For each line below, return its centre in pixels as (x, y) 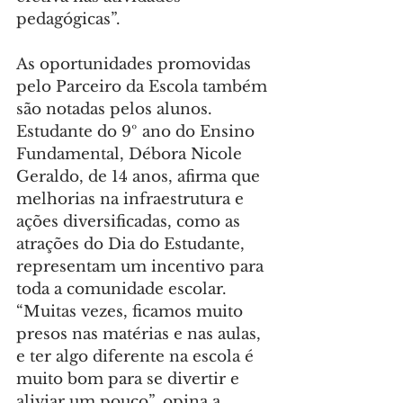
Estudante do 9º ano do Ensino (138, 132)
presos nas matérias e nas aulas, (141, 335)
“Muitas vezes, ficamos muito (132, 312)
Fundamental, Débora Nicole (131, 155)
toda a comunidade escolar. (121, 290)
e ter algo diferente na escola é (137, 357)
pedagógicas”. (68, 20)
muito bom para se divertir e (130, 380)
